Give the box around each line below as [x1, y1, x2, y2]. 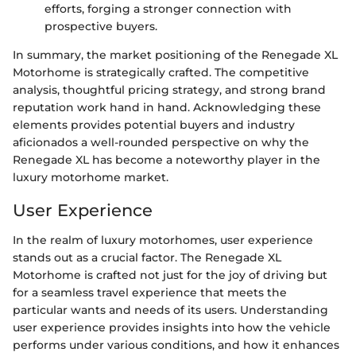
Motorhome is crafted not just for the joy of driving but [13, 268, 327, 283]
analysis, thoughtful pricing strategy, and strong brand [13, 82, 326, 97]
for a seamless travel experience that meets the [13, 285, 287, 300]
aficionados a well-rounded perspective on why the [13, 134, 309, 149]
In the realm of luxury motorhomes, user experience [13, 233, 313, 248]
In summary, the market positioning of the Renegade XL [13, 47, 338, 62]
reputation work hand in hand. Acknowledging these [13, 99, 321, 114]
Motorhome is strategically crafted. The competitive [13, 64, 309, 79]
